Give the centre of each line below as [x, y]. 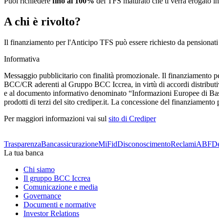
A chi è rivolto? [42, 21]
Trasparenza [22, 144]
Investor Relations [51, 213]
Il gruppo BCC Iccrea [57, 178]
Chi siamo [39, 169]
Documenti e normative [60, 204]
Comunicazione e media [61, 187]
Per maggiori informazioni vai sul [56, 118]
